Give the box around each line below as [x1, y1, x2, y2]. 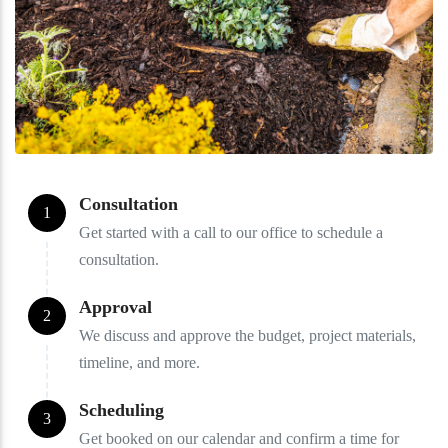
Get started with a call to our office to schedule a [79, 223, 383, 241]
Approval [79, 296, 152, 317]
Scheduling [79, 399, 164, 420]
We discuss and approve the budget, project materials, [79, 326, 416, 344]
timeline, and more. [79, 353, 200, 371]
